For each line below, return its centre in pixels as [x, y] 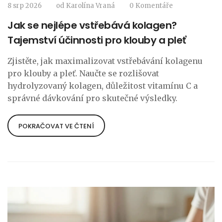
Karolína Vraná [90, 6]
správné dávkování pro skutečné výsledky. [92, 98]
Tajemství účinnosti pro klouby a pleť [97, 40]
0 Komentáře [151, 6]
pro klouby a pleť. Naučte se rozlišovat [83, 74]
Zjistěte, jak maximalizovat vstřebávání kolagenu [105, 61]
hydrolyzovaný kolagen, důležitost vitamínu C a [103, 86]
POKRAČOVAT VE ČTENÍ [56, 126]
